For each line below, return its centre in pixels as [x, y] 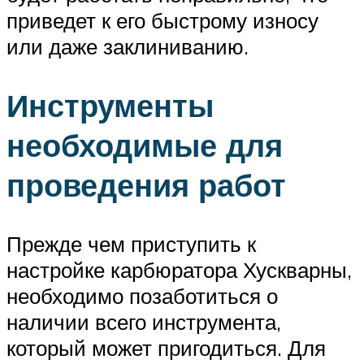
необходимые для [145, 145]
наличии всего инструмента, [144, 321]
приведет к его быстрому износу [162, 21]
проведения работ [146, 184]
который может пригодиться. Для [166, 347]
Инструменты [110, 105]
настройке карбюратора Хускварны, [179, 269]
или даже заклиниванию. [128, 47]
